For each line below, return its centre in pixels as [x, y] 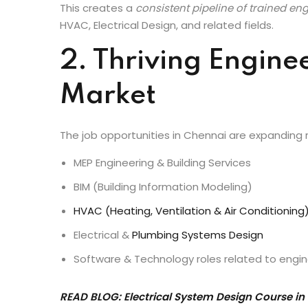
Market [108, 137]
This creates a [98, 49]
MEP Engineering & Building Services [162, 204]
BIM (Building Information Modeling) [163, 228]
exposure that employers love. [138, 22]
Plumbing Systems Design [196, 276]
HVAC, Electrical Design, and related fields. [167, 67]
